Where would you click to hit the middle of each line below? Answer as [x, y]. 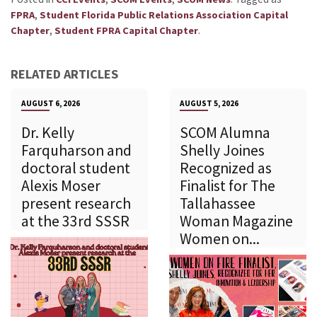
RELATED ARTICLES [64, 74]
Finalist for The [227, 186]
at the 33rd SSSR [75, 221]
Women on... [220, 239]
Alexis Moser [61, 186]
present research [76, 204]
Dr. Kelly [48, 133]
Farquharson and [76, 151]
